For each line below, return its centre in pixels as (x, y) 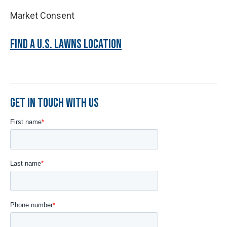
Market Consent (42, 15)
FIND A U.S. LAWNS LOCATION (66, 44)
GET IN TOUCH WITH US (54, 103)
